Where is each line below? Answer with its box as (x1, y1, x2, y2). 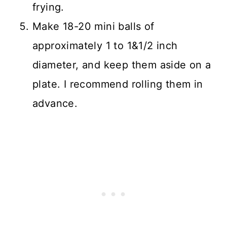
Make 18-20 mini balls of (32, 20, 155, 33)
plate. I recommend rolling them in (32, 78, 203, 91)
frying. (32, 1, 64, 14)
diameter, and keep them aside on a (32, 59, 211, 71)
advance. (32, 97, 78, 110)
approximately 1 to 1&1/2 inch (32, 40, 178, 52)
